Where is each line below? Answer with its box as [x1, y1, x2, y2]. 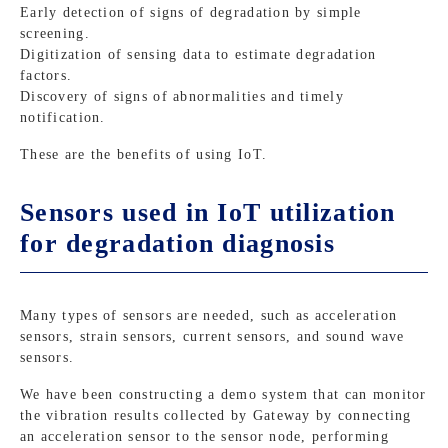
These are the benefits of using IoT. [20, 147, 268, 163]
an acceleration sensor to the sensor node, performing [20, 429, 389, 445]
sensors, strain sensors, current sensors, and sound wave [20, 329, 405, 345]
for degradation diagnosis [20, 229, 335, 259]
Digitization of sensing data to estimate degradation [20, 47, 377, 63]
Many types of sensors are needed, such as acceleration [20, 308, 398, 324]
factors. [20, 68, 73, 84]
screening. [20, 26, 90, 42]
